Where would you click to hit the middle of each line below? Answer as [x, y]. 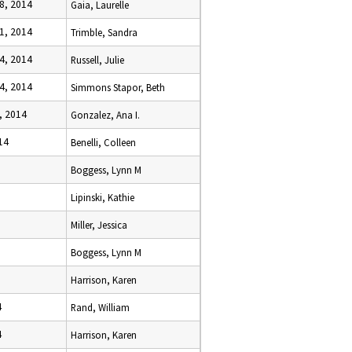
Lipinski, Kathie [103, 197]
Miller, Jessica [99, 225]
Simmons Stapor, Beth [118, 87]
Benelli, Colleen [103, 142]
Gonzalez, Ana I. [105, 115]
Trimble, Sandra [104, 32]
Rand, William [100, 307]
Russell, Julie [97, 60]
